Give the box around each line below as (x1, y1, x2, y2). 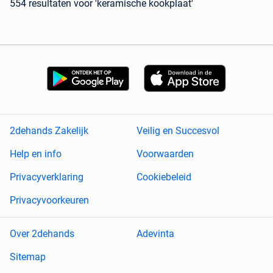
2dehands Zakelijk (10, 125, 88, 137)
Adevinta (136, 228, 174, 240)
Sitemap (10, 251, 46, 263)
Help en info (10, 148, 62, 160)
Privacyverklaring (10, 171, 83, 183)
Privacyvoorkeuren (10, 194, 89, 207)
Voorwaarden (136, 148, 194, 160)
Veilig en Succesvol (136, 125, 219, 137)
